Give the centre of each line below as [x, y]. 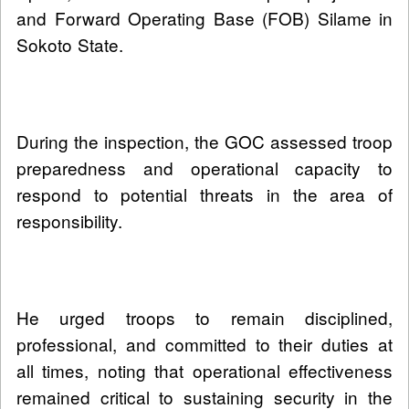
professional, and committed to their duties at [204, 344]
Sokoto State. [70, 45]
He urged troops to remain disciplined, [204, 318]
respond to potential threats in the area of [204, 194]
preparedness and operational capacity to [204, 168]
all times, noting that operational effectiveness [204, 371]
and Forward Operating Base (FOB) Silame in [204, 18]
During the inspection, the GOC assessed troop [204, 142]
